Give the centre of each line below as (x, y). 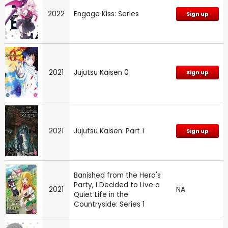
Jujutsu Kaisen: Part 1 (109, 131)
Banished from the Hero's (117, 176)
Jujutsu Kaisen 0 (101, 73)
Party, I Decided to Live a (117, 185)
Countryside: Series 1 (109, 205)
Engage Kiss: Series (106, 14)
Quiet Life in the (101, 195)
